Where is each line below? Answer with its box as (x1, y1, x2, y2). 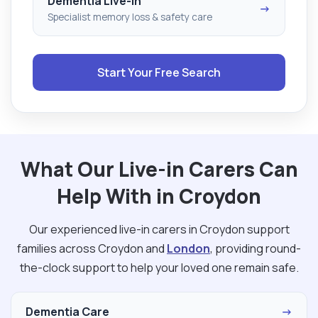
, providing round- (210, 240, 301, 256)
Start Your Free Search (97, 64, 221, 80)
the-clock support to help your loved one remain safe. (19, 259, 299, 275)
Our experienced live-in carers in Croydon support (28, 221, 290, 237)
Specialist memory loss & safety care (48, 10, 212, 23)
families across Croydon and (17, 240, 167, 256)
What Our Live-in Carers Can (20, 155, 298, 182)
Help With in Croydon (57, 182, 261, 209)
